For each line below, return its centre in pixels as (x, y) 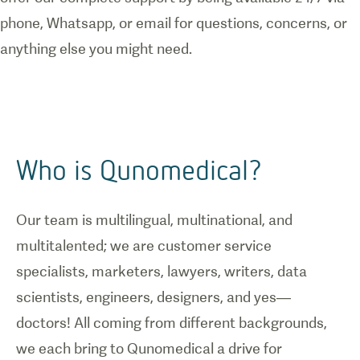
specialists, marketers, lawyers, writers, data (162, 271)
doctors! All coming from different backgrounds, (172, 323)
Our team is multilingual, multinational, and (154, 220)
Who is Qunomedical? (139, 169)
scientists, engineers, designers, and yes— (153, 297)
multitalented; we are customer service (144, 245)
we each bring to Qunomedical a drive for (149, 348)
